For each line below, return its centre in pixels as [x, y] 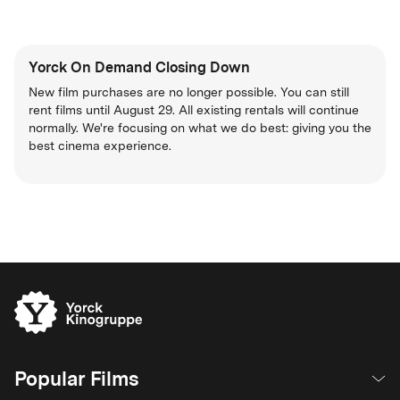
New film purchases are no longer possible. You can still [189, 93]
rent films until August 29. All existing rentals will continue [194, 111]
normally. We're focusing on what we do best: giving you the [200, 129]
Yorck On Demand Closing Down [139, 67]
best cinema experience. [100, 146]
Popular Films [77, 379]
